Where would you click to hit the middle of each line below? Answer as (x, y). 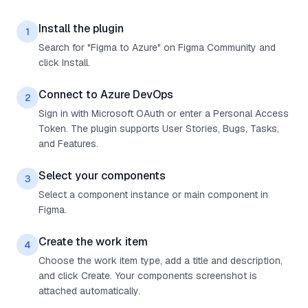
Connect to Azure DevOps (106, 95)
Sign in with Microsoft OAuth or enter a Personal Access (164, 113)
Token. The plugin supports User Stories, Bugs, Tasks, (159, 129)
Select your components (102, 176)
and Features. (68, 144)
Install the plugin (81, 29)
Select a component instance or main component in (153, 195)
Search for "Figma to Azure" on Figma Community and (157, 47)
